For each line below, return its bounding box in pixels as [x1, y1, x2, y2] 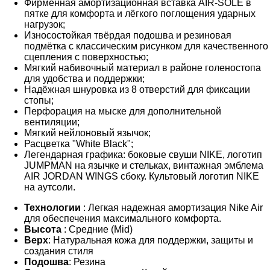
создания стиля [24, 245, 93, 256]
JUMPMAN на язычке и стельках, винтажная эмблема [24, 160, 263, 171]
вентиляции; [24, 116, 80, 127]
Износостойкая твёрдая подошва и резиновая [24, 30, 231, 40]
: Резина [69, 256, 105, 267]
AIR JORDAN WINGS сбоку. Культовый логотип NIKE [24, 171, 259, 181]
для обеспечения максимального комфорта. [24, 213, 221, 224]
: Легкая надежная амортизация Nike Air [83, 202, 263, 213]
